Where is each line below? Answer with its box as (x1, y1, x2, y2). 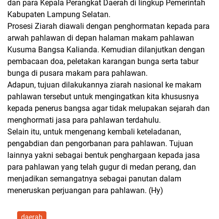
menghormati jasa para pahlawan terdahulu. (7, 115, 161, 125)
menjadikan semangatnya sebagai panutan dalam (7, 174, 181, 183)
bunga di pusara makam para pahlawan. (7, 68, 148, 78)
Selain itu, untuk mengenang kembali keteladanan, (7, 127, 181, 136)
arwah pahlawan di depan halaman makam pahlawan (7, 33, 194, 43)
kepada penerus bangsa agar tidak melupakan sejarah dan (7, 103, 210, 113)
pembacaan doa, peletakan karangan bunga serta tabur (7, 56, 198, 66)
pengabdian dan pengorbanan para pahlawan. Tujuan (7, 138, 193, 148)
